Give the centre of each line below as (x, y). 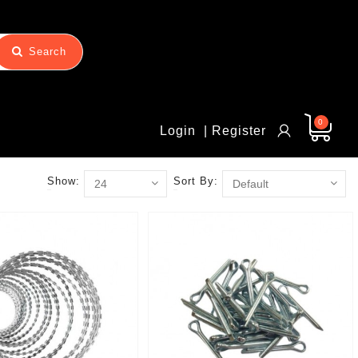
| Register (235, 131)
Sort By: (195, 181)
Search (48, 52)
